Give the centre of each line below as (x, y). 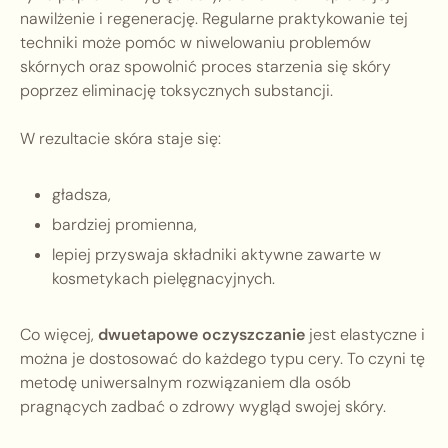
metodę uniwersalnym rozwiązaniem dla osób (185, 383)
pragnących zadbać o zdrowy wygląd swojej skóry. (203, 407)
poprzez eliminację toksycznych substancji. (176, 91)
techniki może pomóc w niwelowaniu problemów (195, 43)
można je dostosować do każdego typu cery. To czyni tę (222, 359)
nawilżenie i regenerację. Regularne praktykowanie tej (214, 19)
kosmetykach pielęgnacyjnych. (163, 279)
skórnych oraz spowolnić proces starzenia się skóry (205, 67)
